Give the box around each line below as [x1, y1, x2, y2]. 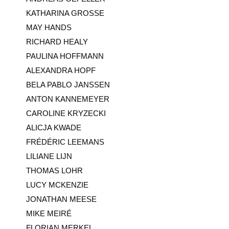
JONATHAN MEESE [26, 194, 97, 203]
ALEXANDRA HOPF [26, 65, 96, 75]
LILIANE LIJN [26, 151, 72, 161]
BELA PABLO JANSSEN [26, 80, 110, 89]
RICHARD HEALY [26, 37, 88, 46]
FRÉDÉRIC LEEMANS [26, 137, 104, 146]
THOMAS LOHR [26, 166, 83, 175]
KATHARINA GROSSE [26, 8, 104, 17]
